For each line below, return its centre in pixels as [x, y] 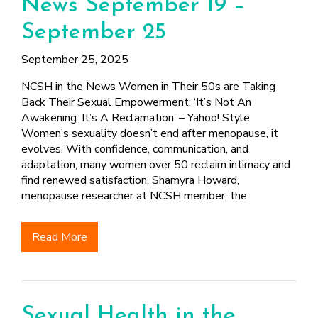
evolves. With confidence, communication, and [135, 149]
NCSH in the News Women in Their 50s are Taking [148, 87]
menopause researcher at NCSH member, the [134, 196]
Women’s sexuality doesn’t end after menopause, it [150, 133]
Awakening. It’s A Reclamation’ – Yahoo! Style [137, 118]
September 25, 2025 [75, 60]
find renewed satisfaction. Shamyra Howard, [130, 180]
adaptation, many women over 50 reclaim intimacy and [156, 165]
